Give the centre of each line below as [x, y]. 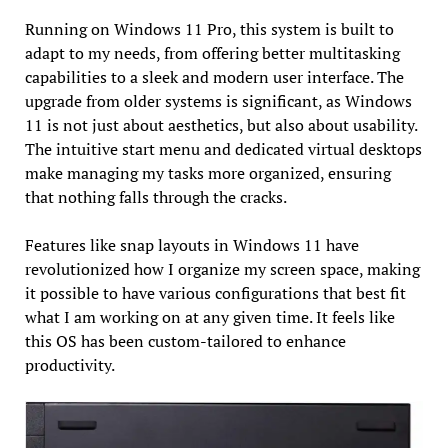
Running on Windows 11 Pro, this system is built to [209, 28]
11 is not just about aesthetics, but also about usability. [220, 124]
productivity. [69, 364]
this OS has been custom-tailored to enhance [185, 340]
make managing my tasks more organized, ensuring [207, 172]
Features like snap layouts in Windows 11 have [191, 244]
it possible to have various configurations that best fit [215, 292]
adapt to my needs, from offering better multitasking [212, 52]
